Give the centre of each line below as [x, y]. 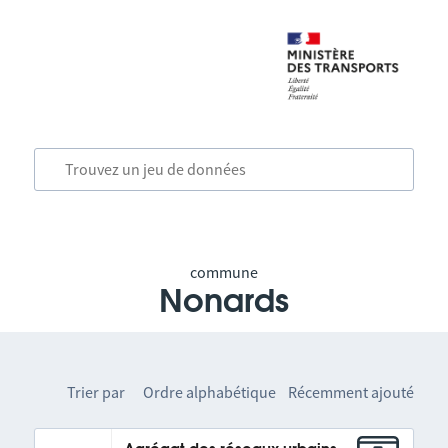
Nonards [223, 302]
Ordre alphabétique [210, 392]
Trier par [96, 392]
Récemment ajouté [351, 392]
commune [223, 272]
